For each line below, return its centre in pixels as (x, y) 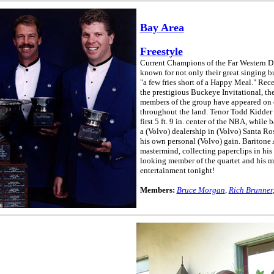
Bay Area (162, 27)
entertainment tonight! (177, 170)
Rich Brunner (250, 190)
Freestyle (161, 51)
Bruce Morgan (201, 190)
